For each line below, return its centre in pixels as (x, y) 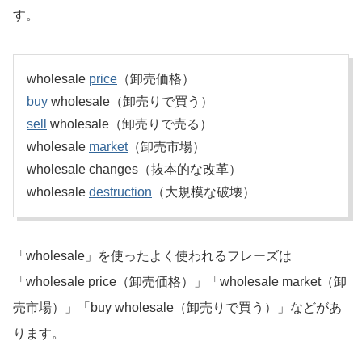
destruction (120, 192)
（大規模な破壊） (204, 192)
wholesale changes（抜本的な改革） (134, 170)
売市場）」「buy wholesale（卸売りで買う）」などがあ (177, 308)
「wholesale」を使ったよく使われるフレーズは (152, 256)
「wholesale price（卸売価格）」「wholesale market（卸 (180, 282)
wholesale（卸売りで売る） (130, 124)
